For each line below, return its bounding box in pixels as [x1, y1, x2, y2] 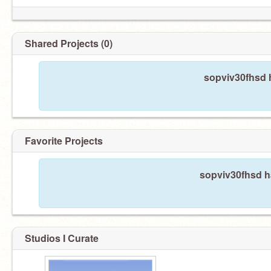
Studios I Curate [25, 231, 99, 245]
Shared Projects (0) [25, 36, 113, 50]
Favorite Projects [25, 134, 103, 148]
